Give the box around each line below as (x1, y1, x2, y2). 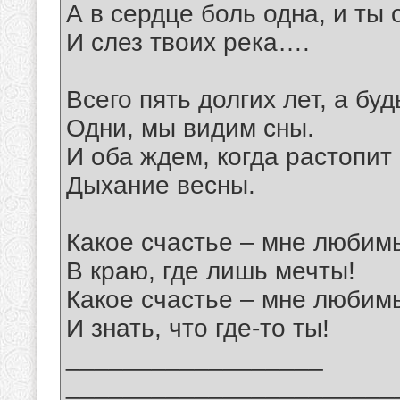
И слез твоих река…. (66, 29, 310, 57)
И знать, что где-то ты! (66, 314, 329, 343)
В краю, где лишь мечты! (66, 257, 355, 286)
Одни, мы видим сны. (66, 114, 314, 143)
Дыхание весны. (66, 171, 255, 200)
